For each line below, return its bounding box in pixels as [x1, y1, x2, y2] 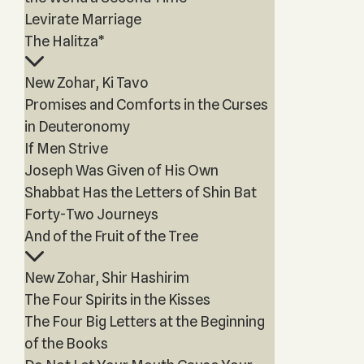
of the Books [24, 335, 108, 352]
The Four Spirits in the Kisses [24, 291, 210, 308]
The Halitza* [24, 32, 105, 50]
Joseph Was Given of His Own [24, 162, 219, 179]
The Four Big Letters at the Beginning [24, 313, 265, 330]
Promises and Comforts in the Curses [24, 96, 268, 113]
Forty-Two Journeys [24, 206, 158, 223]
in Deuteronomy [24, 118, 130, 135]
